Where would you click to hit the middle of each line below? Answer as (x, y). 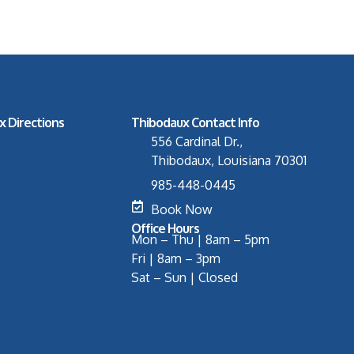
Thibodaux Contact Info (195, 123)
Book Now (181, 210)
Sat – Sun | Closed (184, 278)
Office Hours (165, 229)
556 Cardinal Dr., (196, 142)
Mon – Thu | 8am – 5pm (200, 240)
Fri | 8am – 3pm (175, 259)
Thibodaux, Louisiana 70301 (228, 161)
